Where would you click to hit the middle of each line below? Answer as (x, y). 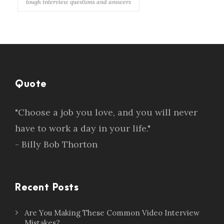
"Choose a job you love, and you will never (106, 112)
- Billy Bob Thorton (56, 144)
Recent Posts (47, 188)
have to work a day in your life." (83, 128)
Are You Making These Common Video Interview (112, 213)
